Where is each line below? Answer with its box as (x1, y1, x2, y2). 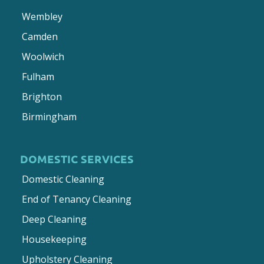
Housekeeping (21, 233, 87, 246)
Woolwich (21, 50, 64, 64)
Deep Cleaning (21, 213, 87, 226)
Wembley (21, 10, 62, 24)
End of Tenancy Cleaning (21, 193, 131, 206)
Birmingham (21, 110, 77, 124)
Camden (21, 30, 58, 44)
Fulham (21, 70, 54, 84)
